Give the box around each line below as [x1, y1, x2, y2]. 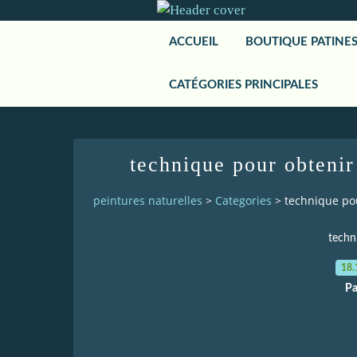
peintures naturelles [93, 193, 202, 209]
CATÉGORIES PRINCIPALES [169, 79, 318, 91]
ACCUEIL [169, 36, 218, 48]
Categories [215, 193, 272, 209]
